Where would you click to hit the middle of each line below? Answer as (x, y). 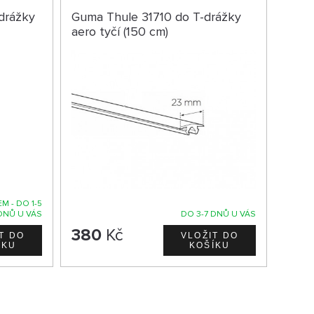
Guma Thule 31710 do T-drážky (156, 17)
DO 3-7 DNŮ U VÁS (218, 214)
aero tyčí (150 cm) (120, 32)
